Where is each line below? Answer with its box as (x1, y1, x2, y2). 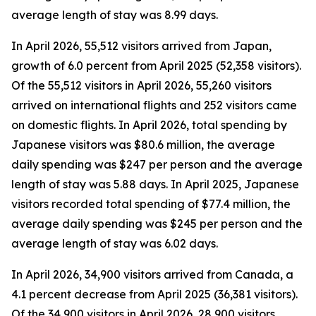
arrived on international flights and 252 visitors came (11, 98, 297, 112)
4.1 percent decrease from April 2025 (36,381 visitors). (11, 287, 298, 301)
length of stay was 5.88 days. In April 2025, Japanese (11, 177, 299, 191)
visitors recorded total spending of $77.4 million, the (11, 197, 291, 211)
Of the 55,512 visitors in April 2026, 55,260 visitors (11, 78, 272, 92)
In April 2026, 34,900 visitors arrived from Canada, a (11, 267, 293, 281)
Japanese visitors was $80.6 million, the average (11, 138, 275, 152)
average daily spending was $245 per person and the (11, 217, 303, 231)
